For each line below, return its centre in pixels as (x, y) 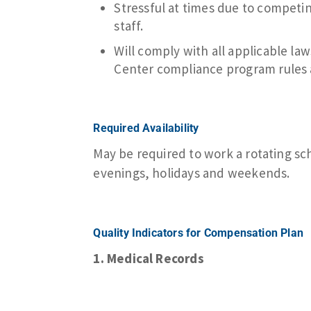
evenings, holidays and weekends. (192, 173)
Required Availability (146, 128)
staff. (129, 25)
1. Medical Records (149, 258)
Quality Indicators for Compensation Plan (199, 233)
